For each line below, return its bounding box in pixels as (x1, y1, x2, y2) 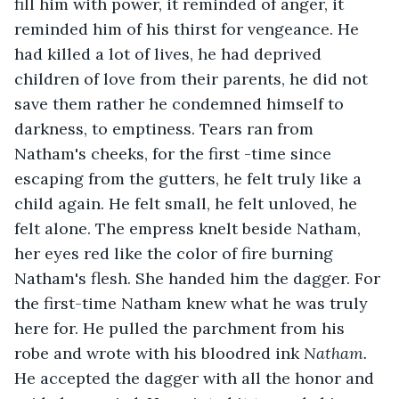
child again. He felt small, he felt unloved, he (14, 192, 362, 214)
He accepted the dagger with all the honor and (14, 367, 379, 388)
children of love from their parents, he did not (14, 68, 372, 89)
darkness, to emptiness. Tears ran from (14, 118, 318, 139)
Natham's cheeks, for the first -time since (14, 142, 336, 164)
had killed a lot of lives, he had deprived (14, 43, 326, 64)
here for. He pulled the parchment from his (14, 317, 349, 338)
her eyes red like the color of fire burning (14, 242, 338, 264)
